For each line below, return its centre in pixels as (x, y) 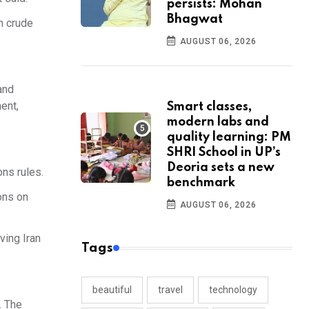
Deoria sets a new (221, 168)
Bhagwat (195, 20)
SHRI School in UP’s (224, 153)
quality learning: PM (229, 138)
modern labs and (218, 122)
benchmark (201, 183)
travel (170, 290)
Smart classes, (209, 107)
